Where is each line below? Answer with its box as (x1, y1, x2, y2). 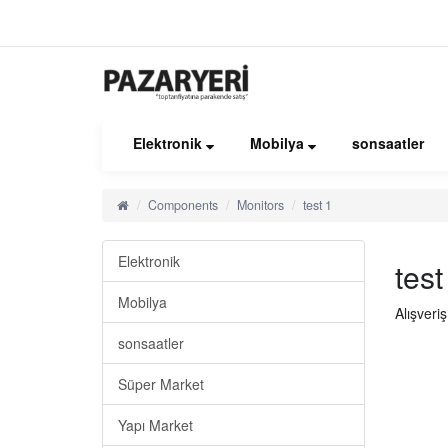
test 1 (303, 196, 332, 214)
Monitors (237, 196, 284, 214)
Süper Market (118, 374, 204, 394)
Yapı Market (118, 415, 193, 435)
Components (148, 196, 218, 214)
